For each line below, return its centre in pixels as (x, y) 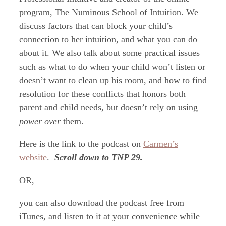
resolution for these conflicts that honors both (102, 94)
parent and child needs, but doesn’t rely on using (108, 107)
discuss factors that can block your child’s (96, 25)
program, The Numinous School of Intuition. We (109, 12)
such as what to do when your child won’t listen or (112, 66)
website (33, 157)
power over (40, 121)
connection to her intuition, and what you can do (108, 39)
